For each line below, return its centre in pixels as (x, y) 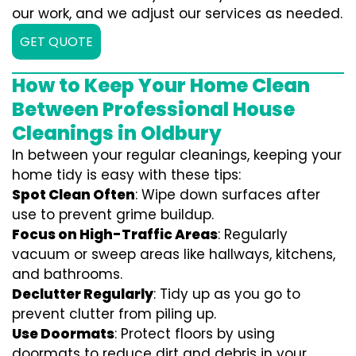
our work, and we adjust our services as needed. (177, 14)
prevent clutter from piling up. (114, 314)
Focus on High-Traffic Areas (115, 234)
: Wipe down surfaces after (228, 195)
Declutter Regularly (83, 294)
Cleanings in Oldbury (117, 133)
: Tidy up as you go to (227, 294)
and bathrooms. (67, 274)
